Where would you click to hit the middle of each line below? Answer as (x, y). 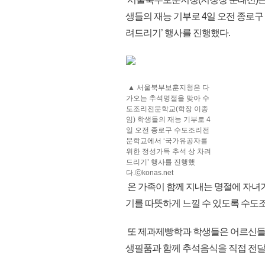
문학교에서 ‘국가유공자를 (167, 141)
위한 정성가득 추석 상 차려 (169, 151)
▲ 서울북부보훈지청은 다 (168, 88)
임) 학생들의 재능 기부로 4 (168, 119)
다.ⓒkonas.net (150, 173)
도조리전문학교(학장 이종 (167, 109)
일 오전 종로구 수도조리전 (168, 130)
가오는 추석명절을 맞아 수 (168, 98)
